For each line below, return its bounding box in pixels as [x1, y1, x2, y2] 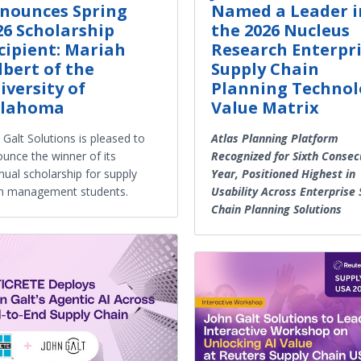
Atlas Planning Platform [211, 130, 338, 146]
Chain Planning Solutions [211, 201, 342, 217]
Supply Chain [211, 57, 319, 80]
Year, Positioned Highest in [211, 165, 355, 181]
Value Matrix [211, 96, 319, 118]
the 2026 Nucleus [211, 19, 350, 41]
